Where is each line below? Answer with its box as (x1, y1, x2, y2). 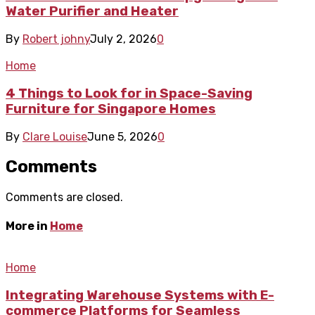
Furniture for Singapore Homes (6, 101, 216, 117)
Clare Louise (22, 129, 87, 143)
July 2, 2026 (90, 32, 157, 46)
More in (6, 219, 50, 233)
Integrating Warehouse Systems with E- (6, 287, 274, 303)
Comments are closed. (6, 191, 123, 205)
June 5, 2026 (87, 129, 157, 143)
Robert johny (22, 32, 90, 46)
